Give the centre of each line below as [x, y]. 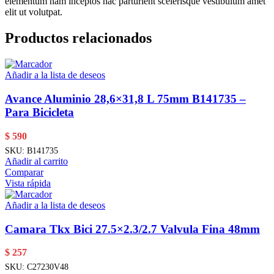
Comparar [24, 172]
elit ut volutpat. [34, 12]
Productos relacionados [78, 38]
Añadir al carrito [36, 161]
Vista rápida [28, 183]
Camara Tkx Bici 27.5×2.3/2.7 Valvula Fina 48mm [132, 229]
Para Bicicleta [39, 112]
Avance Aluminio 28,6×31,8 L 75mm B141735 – [125, 98]
